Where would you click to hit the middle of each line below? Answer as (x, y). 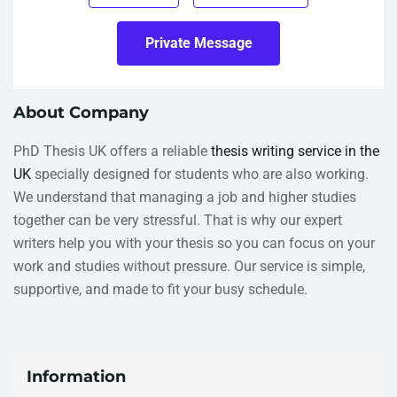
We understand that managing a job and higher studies (185, 197)
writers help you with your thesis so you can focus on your (194, 243)
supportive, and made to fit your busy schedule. (160, 289)
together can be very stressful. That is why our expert (178, 220)
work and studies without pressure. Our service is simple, (189, 266)
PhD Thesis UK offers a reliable (112, 151)
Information (76, 376)
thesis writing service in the (295, 151)
